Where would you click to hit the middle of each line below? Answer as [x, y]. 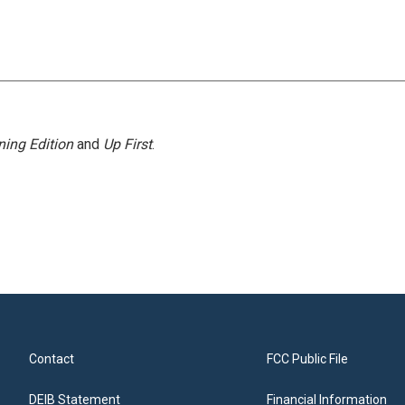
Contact [52, 359]
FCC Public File [308, 359]
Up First [127, 144]
